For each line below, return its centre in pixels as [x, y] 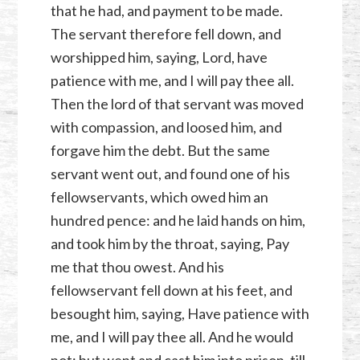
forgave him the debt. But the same [160, 151]
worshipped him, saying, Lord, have [159, 57]
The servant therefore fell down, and [166, 34]
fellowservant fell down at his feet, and [171, 290]
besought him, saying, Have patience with [180, 314]
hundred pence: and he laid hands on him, [178, 221]
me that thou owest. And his [137, 267]
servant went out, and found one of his [170, 174]
